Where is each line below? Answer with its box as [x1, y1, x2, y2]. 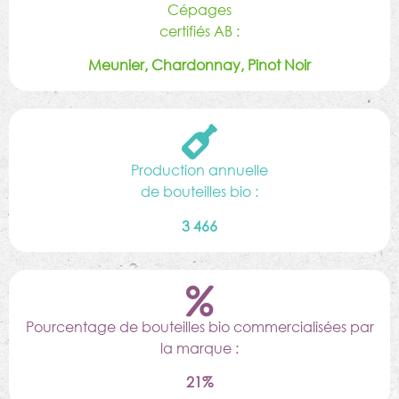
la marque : [160, 338, 239, 357]
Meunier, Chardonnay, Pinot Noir [88, 55, 311, 75]
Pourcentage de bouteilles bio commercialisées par [25, 316, 374, 336]
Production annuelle [131, 160, 268, 180]
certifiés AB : [159, 20, 240, 40]
